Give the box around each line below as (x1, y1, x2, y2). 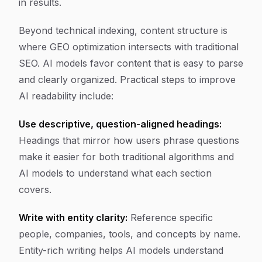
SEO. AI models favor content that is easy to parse (19, 57, 243, 69)
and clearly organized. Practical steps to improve (19, 74, 236, 85)
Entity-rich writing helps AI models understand (19, 244, 223, 256)
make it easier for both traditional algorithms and (19, 151, 234, 163)
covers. (19, 184, 51, 195)
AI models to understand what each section (19, 167, 212, 179)
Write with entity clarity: (19, 212, 127, 223)
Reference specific (127, 212, 213, 223)
